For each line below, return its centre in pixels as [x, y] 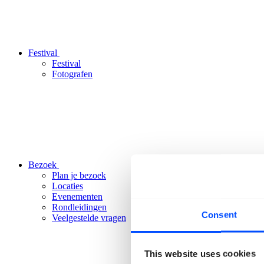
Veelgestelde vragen [89, 218]
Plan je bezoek [79, 175]
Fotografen [72, 74]
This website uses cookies [200, 253]
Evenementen [77, 197]
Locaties [67, 186]
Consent [219, 214]
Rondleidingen [79, 207]
